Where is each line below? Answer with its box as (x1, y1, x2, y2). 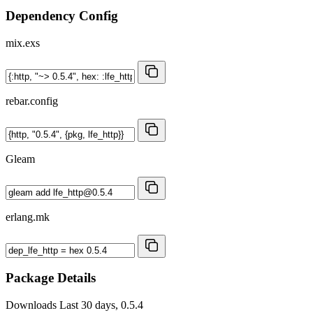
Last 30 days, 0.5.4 (59, 299, 143, 312)
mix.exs (6, 36, 40, 49)
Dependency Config (6, 8, 118, 23)
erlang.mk (6, 210, 50, 223)
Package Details (6, 270, 96, 286)
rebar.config (6, 94, 58, 107)
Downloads (6, 299, 59, 312)
